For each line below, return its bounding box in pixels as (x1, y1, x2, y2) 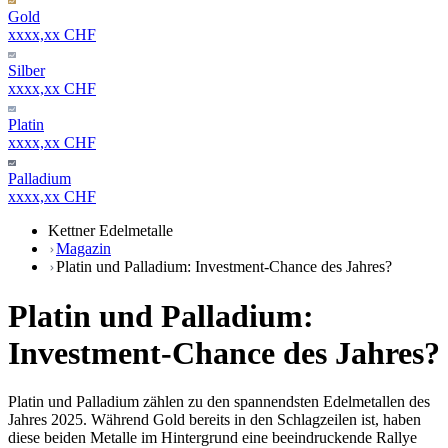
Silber (8, 62, 45, 80)
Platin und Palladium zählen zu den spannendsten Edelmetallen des (8, 393, 430, 411)
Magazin (56, 240, 111, 258)
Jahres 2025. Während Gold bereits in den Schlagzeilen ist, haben (8, 411, 421, 429)
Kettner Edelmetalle (48, 222, 173, 240)
